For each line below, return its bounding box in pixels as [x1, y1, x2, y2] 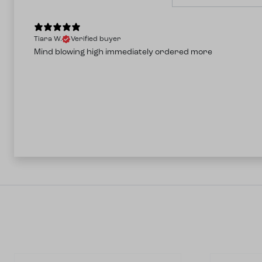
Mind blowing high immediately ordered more [34, 48, 212, 57]
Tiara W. [34, 36, 62, 43]
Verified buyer [71, 36, 121, 43]
